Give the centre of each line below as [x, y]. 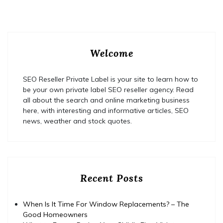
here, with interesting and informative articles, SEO [106, 110]
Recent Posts [111, 178]
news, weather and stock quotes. [77, 121]
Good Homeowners [55, 214]
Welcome [111, 53]
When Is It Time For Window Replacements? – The [106, 204]
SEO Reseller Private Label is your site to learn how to [111, 79]
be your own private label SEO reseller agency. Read [108, 89]
